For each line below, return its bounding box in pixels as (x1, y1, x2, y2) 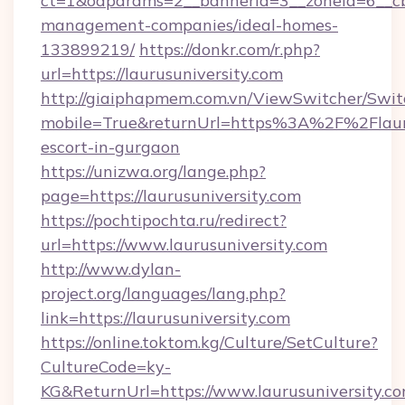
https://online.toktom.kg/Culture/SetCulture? (41, 332, 378, 353)
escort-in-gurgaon (41, 137, 180, 157)
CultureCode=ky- (41, 356, 171, 377)
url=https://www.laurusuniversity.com (41, 234, 327, 255)
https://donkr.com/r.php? (139, 39, 320, 60)
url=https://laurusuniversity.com (41, 63, 283, 84)
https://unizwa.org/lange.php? (41, 161, 266, 182)
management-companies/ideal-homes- (41, 14, 338, 35)
